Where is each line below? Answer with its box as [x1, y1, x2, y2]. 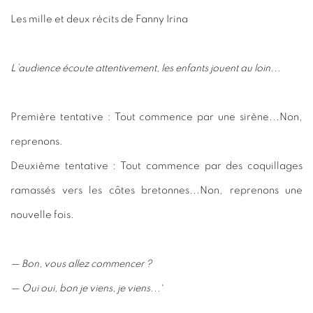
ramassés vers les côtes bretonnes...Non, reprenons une [10, 184, 303, 196]
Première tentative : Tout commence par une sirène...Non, [10, 111, 303, 122]
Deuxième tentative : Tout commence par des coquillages [10, 160, 303, 171]
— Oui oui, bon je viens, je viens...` [10, 282, 162, 293]
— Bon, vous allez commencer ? [10, 258, 152, 269]
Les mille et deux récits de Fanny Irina [10, 13, 188, 24]
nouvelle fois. [10, 209, 74, 220]
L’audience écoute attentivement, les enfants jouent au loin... [10, 62, 281, 73]
